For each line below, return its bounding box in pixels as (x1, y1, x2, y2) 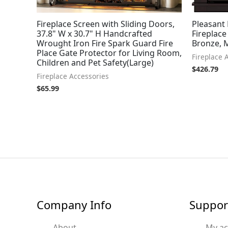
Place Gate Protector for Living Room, (37, 47, 182, 59)
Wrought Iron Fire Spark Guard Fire (37, 38, 173, 49)
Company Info (37, 197, 111, 213)
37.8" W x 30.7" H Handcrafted (37, 28, 152, 40)
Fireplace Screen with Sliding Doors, (37, 18, 175, 30)
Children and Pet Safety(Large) (37, 57, 154, 69)
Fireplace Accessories (37, 71, 109, 81)
